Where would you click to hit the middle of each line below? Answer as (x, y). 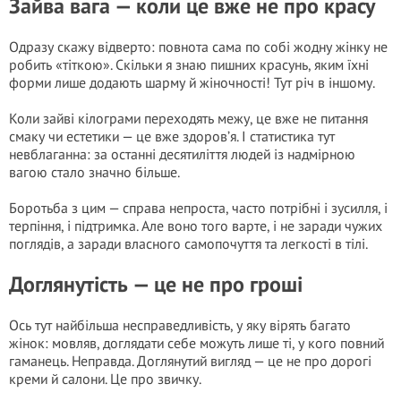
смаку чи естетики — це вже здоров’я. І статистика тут (172, 136)
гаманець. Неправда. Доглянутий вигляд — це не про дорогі (190, 361)
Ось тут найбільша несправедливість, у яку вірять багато (180, 325)
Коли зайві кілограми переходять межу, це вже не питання (188, 118)
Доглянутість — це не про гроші (156, 284)
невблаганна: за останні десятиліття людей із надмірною (182, 154)
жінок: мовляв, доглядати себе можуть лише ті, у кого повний (196, 343)
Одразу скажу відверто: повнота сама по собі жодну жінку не (198, 47)
